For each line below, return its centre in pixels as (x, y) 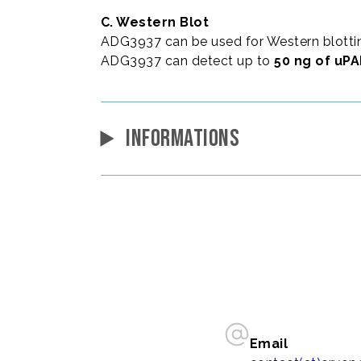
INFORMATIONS (183, 139)
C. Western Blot (155, 22)
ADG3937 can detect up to (187, 61)
